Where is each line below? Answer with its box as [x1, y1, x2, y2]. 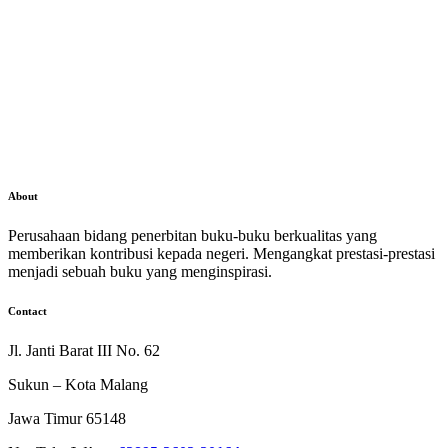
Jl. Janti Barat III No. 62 [8, 342, 160, 360]
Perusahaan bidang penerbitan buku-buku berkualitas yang [8, 226, 377, 244]
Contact [8, 305, 47, 318]
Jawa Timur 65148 [8, 410, 126, 428]
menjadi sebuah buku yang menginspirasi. [8, 262, 272, 280]
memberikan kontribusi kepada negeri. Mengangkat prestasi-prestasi [8, 244, 435, 262]
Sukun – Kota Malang [8, 376, 148, 394]
